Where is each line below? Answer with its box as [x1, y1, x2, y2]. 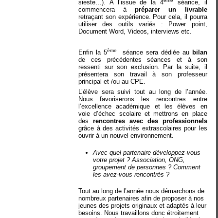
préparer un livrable [135, 5, 207, 13]
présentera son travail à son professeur [78, 70, 207, 78]
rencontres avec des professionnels [93, 117, 207, 125]
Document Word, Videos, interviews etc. [78, 27, 192, 35]
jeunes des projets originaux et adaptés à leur [78, 202, 207, 209]
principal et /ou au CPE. [78, 77, 146, 85]
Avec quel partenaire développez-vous [93, 148, 201, 156]
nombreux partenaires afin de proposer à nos [78, 195, 204, 202]
